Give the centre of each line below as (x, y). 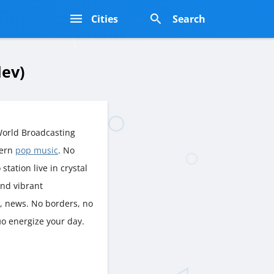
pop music (37, 150)
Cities (105, 19)
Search (189, 19)
